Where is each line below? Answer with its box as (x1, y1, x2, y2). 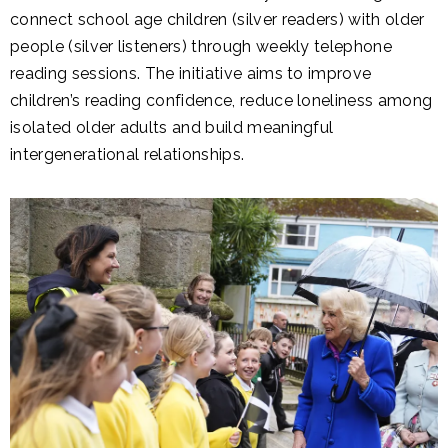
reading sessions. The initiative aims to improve (10, 63, 372, 83)
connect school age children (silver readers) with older (10, 9, 425, 29)
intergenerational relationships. (10, 144, 245, 164)
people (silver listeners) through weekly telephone (10, 36, 393, 56)
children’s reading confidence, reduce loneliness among (10, 90, 433, 110)
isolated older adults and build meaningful (10, 117, 334, 137)
